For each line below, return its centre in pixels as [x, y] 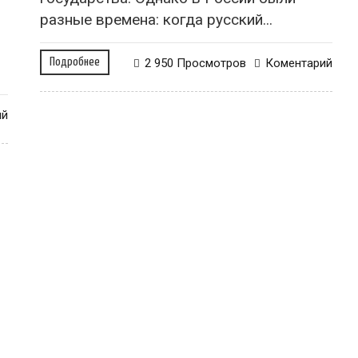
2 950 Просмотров [195, 63]
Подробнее [75, 62]
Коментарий [299, 63]
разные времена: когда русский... [156, 19]
